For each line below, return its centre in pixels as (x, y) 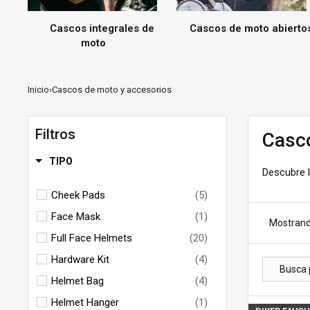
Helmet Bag (77, 281)
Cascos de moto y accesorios (112, 90)
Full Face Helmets (92, 238)
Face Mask (76, 217)
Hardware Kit (80, 260)
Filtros (55, 135)
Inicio (38, 90)
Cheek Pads (78, 195)
